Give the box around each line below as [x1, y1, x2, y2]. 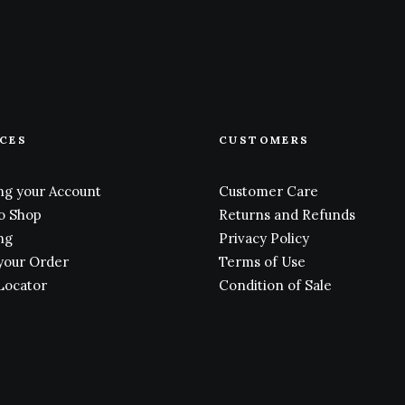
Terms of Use [219, 253, 306, 270]
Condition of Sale [219, 277, 332, 294]
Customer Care [219, 183, 318, 200]
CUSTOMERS [219, 133, 310, 146]
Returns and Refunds [219, 206, 355, 223]
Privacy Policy [219, 230, 309, 247]
